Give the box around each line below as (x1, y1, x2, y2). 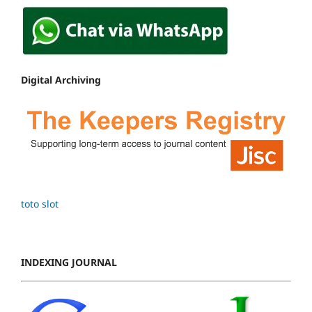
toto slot (21, 196, 58, 210)
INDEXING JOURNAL (21, 255, 117, 269)
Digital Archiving (21, 72, 101, 86)
